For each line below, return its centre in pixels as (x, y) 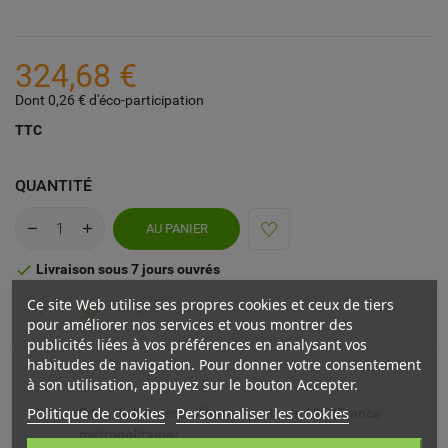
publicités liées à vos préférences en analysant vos (196, 344)
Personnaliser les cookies (262, 413)
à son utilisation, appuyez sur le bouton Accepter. (192, 384)
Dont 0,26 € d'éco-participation (109, 100)
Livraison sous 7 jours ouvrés (126, 269)
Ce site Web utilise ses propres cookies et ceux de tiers (210, 304)
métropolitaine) (129, 434)
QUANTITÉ (53, 186)
